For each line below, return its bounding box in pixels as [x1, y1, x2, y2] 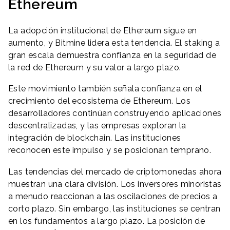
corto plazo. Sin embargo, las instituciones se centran [8, 203, 221, 214]
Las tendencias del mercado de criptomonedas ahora [8, 166, 222, 177]
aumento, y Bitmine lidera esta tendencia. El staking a [8, 37, 220, 48]
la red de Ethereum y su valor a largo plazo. [8, 62, 181, 72]
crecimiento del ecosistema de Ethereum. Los [8, 96, 191, 106]
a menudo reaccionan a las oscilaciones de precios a [8, 191, 218, 201]
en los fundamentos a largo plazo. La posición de [8, 216, 205, 226]
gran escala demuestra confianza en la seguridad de [8, 50, 216, 60]
